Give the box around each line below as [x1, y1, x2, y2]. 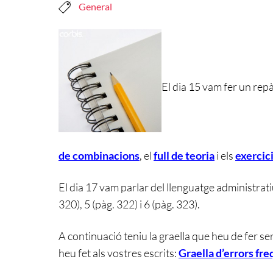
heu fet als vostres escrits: [58, 246, 179, 260]
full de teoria [154, 148, 214, 162]
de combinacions [58, 148, 140, 162]
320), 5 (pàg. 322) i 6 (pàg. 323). [58, 197, 200, 211]
